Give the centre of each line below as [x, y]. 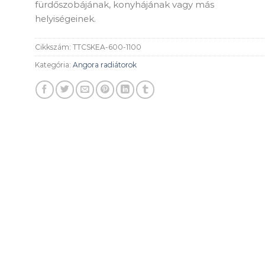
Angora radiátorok [105, 64]
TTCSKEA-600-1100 [107, 47]
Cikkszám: [54, 47]
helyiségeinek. [65, 19]
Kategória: [54, 64]
